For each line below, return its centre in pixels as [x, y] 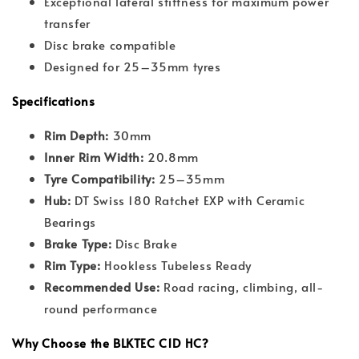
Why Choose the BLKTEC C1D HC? [111, 342]
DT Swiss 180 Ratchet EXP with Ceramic [188, 200]
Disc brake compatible [110, 44]
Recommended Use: [102, 286]
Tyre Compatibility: [100, 178]
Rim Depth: [77, 135]
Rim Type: [73, 264]
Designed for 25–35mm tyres [133, 66]
